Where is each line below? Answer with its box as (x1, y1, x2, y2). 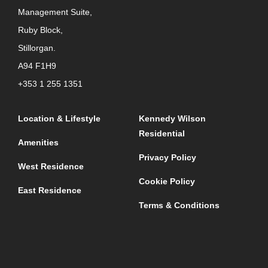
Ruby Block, (18, 25, 63, 35)
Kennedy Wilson (139, 113, 206, 123)
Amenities (18, 137, 59, 147)
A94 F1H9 (18, 60, 56, 71)
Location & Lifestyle (18, 113, 100, 123)
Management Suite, (18, 7, 92, 17)
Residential (139, 128, 185, 138)
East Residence (18, 185, 81, 195)
